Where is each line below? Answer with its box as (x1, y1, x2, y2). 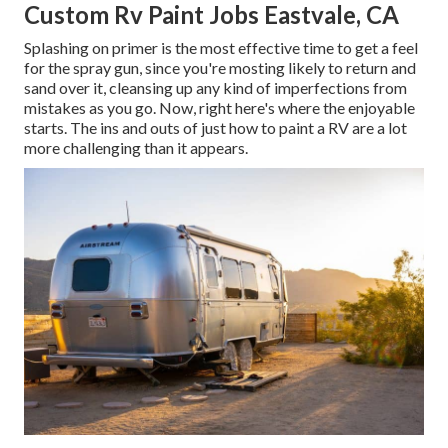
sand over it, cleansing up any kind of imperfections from (24, 78, 407, 98)
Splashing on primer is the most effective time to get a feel (24, 38, 418, 58)
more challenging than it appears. (24, 138, 248, 158)
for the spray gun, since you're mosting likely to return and (24, 58, 416, 78)
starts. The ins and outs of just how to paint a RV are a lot (24, 118, 407, 138)
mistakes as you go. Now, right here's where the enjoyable (24, 98, 415, 118)
